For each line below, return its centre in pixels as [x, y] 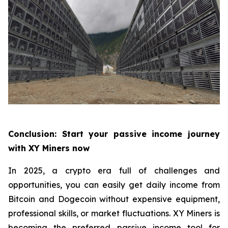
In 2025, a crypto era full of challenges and [114, 171]
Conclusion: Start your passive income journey [114, 134]
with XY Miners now [49, 148]
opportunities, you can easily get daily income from [114, 185]
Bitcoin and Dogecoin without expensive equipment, [114, 199]
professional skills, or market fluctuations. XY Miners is [114, 213]
